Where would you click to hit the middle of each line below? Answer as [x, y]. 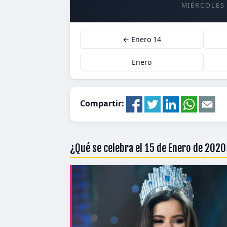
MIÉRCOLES [203, 5]
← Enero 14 [142, 39]
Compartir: [103, 104]
